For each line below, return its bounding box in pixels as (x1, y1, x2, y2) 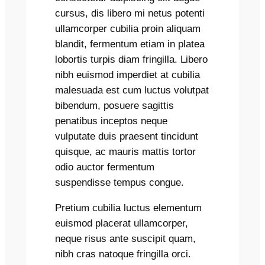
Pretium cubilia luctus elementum (55, 202, 202, 214)
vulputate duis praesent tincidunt (55, 130, 199, 142)
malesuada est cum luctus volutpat (55, 84, 209, 96)
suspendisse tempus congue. (55, 176, 185, 188)
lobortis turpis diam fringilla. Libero (55, 53, 208, 65)
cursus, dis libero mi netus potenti (55, 7, 205, 19)
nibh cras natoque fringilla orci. (55, 248, 192, 260)
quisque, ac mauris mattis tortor (55, 146, 196, 157)
